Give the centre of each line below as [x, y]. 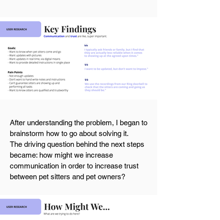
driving [35, 144]
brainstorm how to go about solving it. [69, 133]
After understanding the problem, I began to [79, 123]
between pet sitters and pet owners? [68, 177]
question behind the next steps [95, 144]
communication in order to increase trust [74, 166]
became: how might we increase [61, 155]
